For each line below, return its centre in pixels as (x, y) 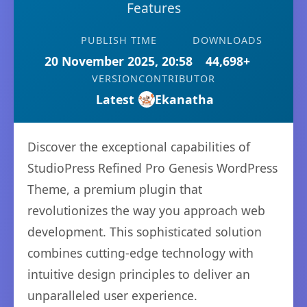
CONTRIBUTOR (177, 78)
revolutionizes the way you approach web (146, 210)
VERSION (115, 78)
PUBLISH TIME (119, 40)
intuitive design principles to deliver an (139, 274)
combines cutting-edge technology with (140, 253)
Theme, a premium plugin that (115, 189)
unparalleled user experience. (112, 295)
